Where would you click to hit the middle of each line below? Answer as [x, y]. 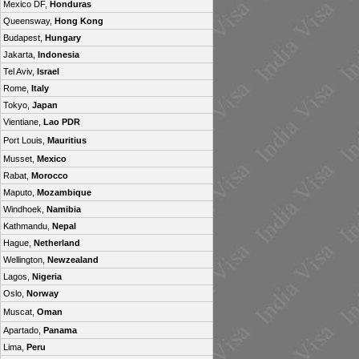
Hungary [63, 38]
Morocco [50, 175]
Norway [42, 293]
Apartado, [23, 330]
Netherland [57, 243]
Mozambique [64, 192]
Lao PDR [62, 122]
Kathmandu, [28, 226]
